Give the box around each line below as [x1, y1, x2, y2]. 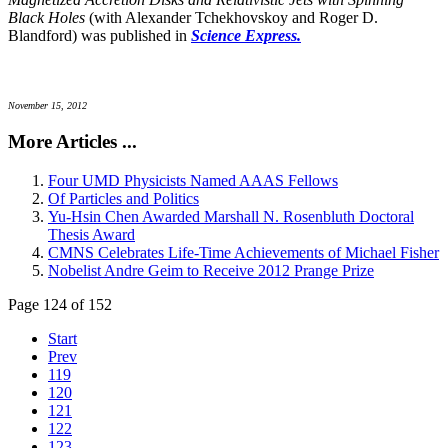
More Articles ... [8, 131, 137, 153]
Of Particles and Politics [48, 190, 199, 208]
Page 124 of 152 [8, 296, 112, 314]
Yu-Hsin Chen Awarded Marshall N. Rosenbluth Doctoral [48, 208, 414, 226]
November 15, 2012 [8, 99, 87, 111]
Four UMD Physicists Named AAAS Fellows [48, 172, 338, 190]
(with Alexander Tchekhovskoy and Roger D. [89, 8, 378, 26]
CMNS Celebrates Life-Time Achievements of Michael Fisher [48, 244, 439, 262]
